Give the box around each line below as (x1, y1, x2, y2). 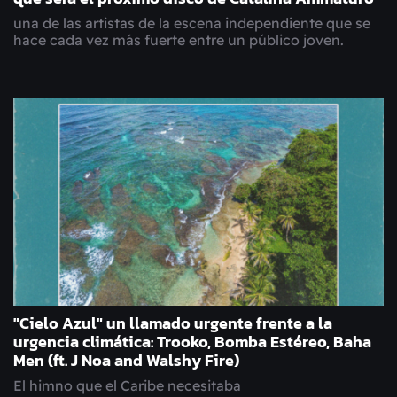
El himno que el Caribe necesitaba (13, 377, 241, 395)
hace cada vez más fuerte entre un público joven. (13, 31, 344, 50)
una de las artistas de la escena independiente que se (13, 14, 370, 33)
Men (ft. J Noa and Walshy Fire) (13, 349, 239, 373)
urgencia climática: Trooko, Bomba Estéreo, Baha (13, 331, 371, 354)
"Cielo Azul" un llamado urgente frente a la (13, 312, 332, 336)
